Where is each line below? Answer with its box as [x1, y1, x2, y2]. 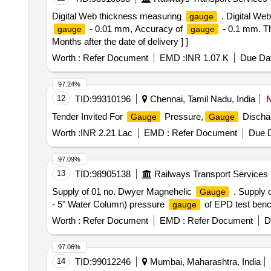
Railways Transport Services [154, 169, 268, 179]
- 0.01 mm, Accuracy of [87, 24, 185, 34]
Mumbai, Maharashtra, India [147, 256, 261, 267]
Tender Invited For [51, 111, 125, 122]
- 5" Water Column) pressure [51, 199, 167, 209]
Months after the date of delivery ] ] [51, 36, 188, 47]
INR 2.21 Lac [80, 128, 132, 138]
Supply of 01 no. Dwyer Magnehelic [51, 186, 194, 197]
